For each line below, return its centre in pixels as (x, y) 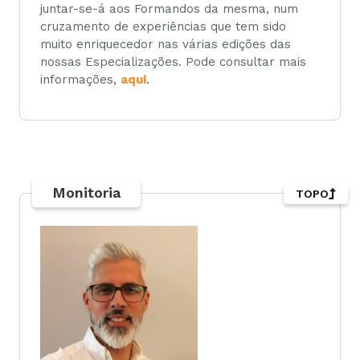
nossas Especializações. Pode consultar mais (173, 61)
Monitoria (86, 193)
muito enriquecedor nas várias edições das (166, 44)
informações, (80, 79)
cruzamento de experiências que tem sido (163, 26)
